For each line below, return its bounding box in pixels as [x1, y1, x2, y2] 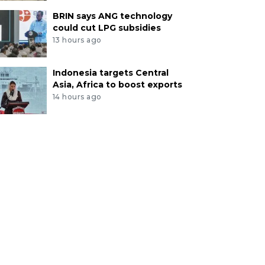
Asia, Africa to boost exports [52, 79, 182, 91]
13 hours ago [52, 35, 102, 45]
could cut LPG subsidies [52, 22, 161, 34]
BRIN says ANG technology [52, 11, 172, 22]
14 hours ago [52, 92, 102, 102]
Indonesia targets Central [52, 67, 169, 79]
